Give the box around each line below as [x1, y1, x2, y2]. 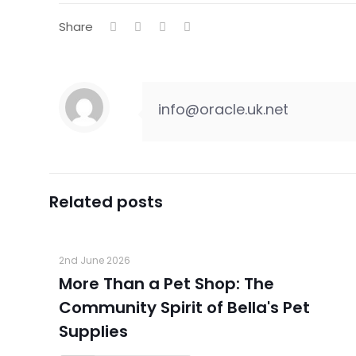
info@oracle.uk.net [158, 99, 288, 119]
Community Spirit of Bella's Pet [59, 296, 310, 319]
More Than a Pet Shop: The [59, 273, 274, 295]
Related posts [49, 191, 163, 213]
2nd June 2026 [59, 253, 130, 267]
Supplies [59, 320, 128, 342]
